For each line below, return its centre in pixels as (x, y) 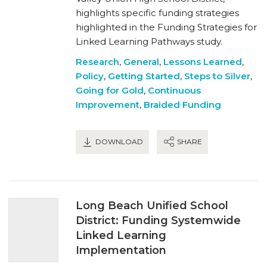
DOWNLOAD (118, 141)
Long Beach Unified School (152, 205)
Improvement (108, 104)
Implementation (121, 250)
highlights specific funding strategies (157, 13)
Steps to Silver (217, 76)
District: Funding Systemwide (158, 220)
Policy (90, 76)
